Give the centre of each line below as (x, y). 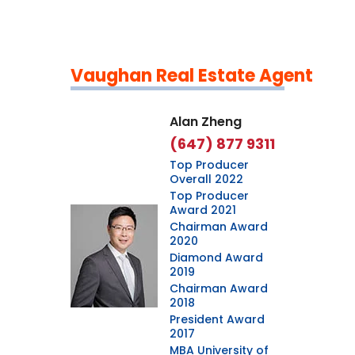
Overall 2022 (206, 179)
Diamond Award (216, 258)
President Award (217, 319)
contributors (242, 103)
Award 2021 (203, 210)
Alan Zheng (206, 122)
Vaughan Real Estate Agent (192, 76)
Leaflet (115, 103)
